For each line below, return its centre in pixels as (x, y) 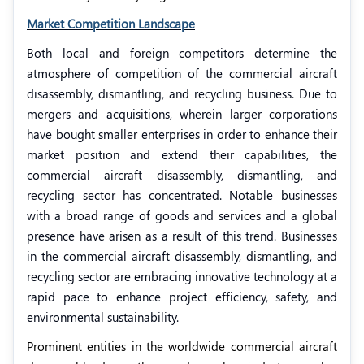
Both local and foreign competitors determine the (182, 53)
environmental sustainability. (103, 317)
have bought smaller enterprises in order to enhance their (182, 134)
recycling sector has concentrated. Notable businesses (182, 195)
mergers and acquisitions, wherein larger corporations (182, 114)
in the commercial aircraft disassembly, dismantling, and (182, 256)
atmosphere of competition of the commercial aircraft (182, 74)
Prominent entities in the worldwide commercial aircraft (182, 347)
